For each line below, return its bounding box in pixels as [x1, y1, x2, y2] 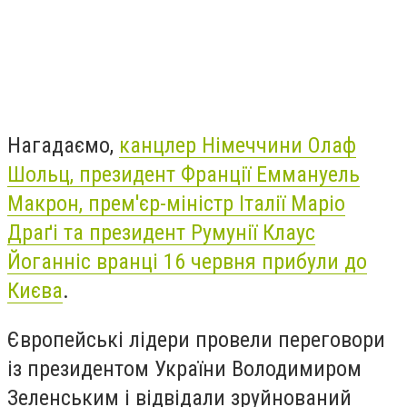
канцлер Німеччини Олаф [119, 132, 356, 158]
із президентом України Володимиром [7, 355, 362, 382]
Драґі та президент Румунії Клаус [7, 219, 315, 245]
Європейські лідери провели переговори [7, 326, 385, 352]
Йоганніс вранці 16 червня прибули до [7, 248, 367, 274]
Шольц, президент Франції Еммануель [7, 161, 360, 187]
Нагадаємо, [7, 132, 119, 158]
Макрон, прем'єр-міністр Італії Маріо [7, 190, 345, 216]
